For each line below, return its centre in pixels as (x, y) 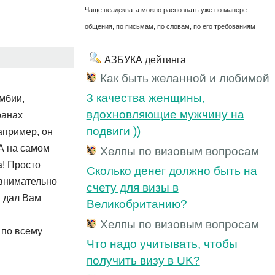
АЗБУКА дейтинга (145, 60)
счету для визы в (132, 187)
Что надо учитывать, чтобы (162, 244)
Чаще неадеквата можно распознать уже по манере (165, 10)
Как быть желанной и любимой (184, 78)
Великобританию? (137, 204)
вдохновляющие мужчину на (165, 114)
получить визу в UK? (143, 260)
